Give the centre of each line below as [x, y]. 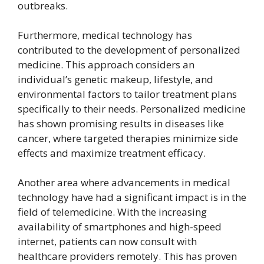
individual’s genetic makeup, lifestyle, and [115, 79]
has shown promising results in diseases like [121, 123]
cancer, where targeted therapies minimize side [128, 138]
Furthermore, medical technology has [105, 35]
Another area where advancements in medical [124, 182]
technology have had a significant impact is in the [132, 197]
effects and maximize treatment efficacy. [112, 153]
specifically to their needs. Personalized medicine [132, 108]
